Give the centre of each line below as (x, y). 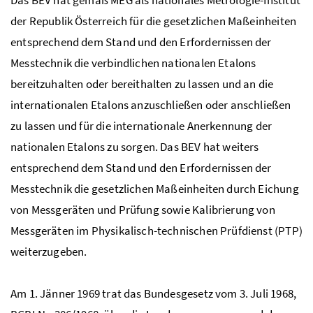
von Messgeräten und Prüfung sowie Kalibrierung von (143, 210)
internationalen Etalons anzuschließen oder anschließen (151, 105)
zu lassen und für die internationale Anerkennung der (141, 126)
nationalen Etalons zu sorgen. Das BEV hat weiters (135, 147)
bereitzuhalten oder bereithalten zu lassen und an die (142, 84)
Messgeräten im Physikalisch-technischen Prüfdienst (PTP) (156, 231)
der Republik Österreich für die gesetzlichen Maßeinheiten (154, 21)
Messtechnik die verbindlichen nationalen (115, 63)
